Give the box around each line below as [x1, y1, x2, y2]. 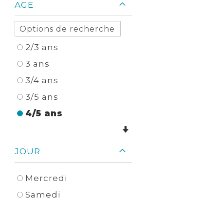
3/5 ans [25, 92, 58, 102]
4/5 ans [25, 109, 63, 119]
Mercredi [25, 173, 67, 183]
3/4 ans [25, 75, 58, 86]
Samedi [25, 190, 60, 200]
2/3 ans [25, 42, 58, 53]
